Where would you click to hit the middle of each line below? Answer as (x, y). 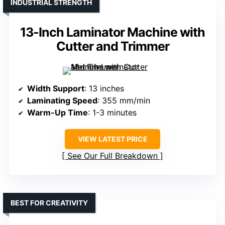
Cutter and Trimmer (113, 46)
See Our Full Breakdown (113, 156)
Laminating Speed (62, 101)
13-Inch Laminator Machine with (113, 32)
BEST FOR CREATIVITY (49, 203)
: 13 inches (104, 89)
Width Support (56, 89)
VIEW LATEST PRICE (113, 139)
